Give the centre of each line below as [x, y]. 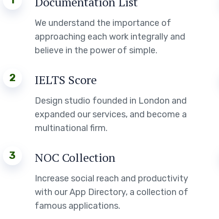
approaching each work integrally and [110, 37]
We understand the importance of [103, 23]
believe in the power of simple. [96, 50]
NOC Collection [75, 157]
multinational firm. [71, 128]
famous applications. [77, 206]
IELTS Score [66, 80]
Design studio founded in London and [110, 101]
